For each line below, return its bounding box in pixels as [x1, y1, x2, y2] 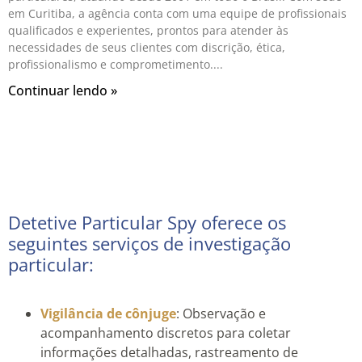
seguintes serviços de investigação [8, 231, 291, 256]
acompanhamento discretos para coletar [40, 324, 291, 343]
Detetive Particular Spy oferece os [8, 210, 286, 235]
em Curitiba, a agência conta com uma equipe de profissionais [8, 6, 347, 22]
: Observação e [176, 305, 266, 323]
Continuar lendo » [8, 82, 117, 100]
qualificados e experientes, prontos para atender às [8, 23, 288, 39]
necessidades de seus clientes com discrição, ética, [8, 40, 285, 56]
